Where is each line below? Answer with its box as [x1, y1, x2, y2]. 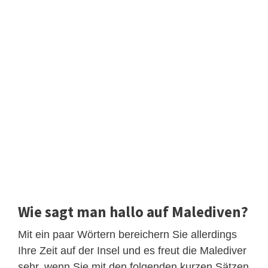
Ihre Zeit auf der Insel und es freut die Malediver [18, 245, 246, 257]
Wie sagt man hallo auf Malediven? [18, 202, 248, 222]
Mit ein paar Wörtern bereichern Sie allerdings [18, 229, 237, 241]
